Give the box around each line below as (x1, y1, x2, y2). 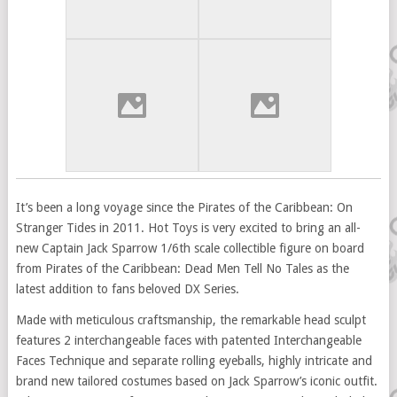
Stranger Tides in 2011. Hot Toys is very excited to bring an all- (15, 221, 361, 235)
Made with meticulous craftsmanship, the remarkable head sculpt (15, 313, 366, 327)
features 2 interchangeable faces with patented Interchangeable (15, 333, 362, 347)
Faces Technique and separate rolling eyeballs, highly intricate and (15, 354, 372, 368)
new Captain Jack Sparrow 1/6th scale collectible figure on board (15, 241, 364, 255)
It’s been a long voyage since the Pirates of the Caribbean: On (15, 200, 353, 214)
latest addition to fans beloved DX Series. (15, 282, 239, 296)
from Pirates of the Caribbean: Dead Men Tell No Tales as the (15, 261, 349, 276)
